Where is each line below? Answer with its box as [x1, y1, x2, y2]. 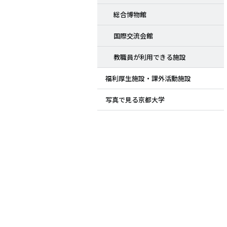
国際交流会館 [113, 31, 153, 41]
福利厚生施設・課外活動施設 [105, 73, 191, 84]
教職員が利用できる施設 [113, 52, 186, 62]
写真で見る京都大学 [105, 95, 165, 105]
